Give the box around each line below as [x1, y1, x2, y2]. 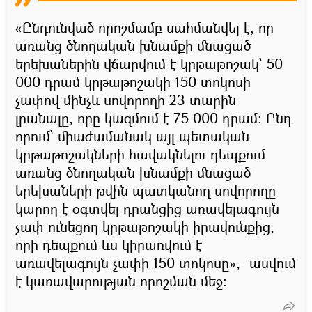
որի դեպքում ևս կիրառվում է [15, 235, 202, 254]
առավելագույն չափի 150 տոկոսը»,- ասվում [15, 253, 296, 272]
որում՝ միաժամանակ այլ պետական [15, 126, 249, 146]
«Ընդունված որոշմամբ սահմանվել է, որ [15, 17, 274, 37]
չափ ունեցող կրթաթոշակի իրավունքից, [15, 217, 274, 236]
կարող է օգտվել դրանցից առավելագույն [15, 198, 279, 218]
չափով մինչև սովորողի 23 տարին [15, 90, 236, 109]
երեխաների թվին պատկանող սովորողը [15, 180, 276, 200]
